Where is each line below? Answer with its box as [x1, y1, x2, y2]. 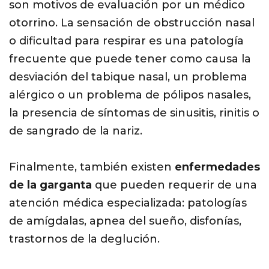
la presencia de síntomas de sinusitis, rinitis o [9, 106, 259, 120]
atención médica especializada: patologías [9, 196, 247, 210]
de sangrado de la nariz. [9, 124, 142, 138]
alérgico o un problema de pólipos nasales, [9, 88, 251, 102]
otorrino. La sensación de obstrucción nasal [9, 16, 255, 30]
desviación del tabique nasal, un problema [9, 70, 247, 84]
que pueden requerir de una [92, 178, 257, 192]
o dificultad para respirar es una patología [9, 34, 244, 48]
